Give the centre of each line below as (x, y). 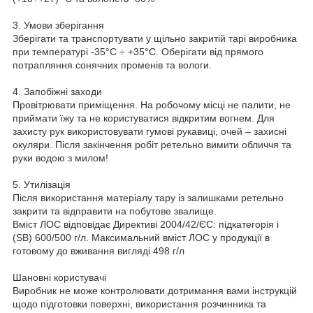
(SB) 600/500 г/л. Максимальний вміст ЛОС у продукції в (141, 237)
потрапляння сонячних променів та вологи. (112, 65)
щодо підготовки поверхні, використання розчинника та (139, 304)
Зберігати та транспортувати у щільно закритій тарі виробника (155, 38)
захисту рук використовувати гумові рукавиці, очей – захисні (150, 131)
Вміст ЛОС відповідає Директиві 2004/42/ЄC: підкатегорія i (146, 224)
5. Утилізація (42, 184)
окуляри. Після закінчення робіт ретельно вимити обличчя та (152, 144)
